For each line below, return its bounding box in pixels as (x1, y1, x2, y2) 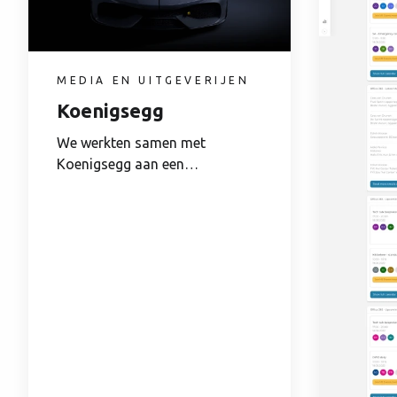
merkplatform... (57, 198, 153, 214)
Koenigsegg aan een (57, 155, 184, 172)
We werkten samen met (57, 134, 206, 151)
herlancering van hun (57, 176, 190, 193)
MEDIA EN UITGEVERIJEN (57, 74, 250, 86)
